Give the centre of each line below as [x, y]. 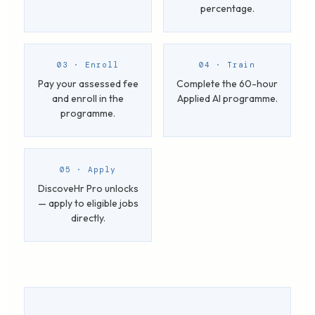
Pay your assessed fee [88, 84]
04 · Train [227, 65]
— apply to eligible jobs [88, 203]
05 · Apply [88, 169]
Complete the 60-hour [227, 84]
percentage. [227, 8]
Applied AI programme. [227, 98]
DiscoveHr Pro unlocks [88, 188]
